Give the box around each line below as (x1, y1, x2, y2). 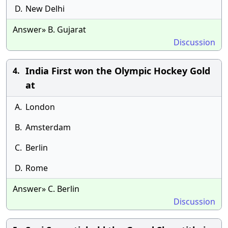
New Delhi (25, 3, 65, 14)
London (25, 101, 55, 112)
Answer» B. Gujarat (13, 24, 86, 35)
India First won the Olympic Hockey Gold (25, 65, 210, 77)
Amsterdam (25, 122, 71, 133)
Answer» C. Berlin (13, 183, 79, 194)
